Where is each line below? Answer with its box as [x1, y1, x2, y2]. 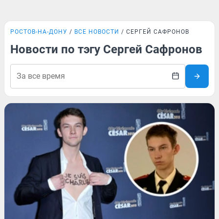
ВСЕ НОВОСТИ [74, 28, 119, 35]
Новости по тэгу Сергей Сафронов [10, 43, 202, 56]
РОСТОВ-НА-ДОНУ [10, 28, 67, 35]
